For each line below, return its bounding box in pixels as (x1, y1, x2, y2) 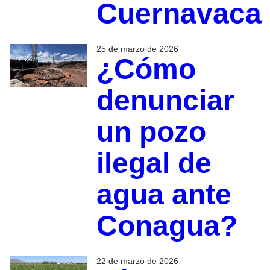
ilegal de (96, 146, 212, 179)
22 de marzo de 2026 (96, 256, 178, 266)
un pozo (96, 115, 206, 148)
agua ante (96, 178, 231, 210)
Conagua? (96, 209, 237, 242)
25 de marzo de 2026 (96, 43, 178, 54)
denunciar (96, 84, 234, 116)
